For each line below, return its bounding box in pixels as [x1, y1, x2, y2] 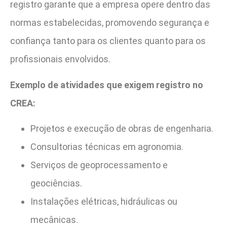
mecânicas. [30, 214, 78, 225]
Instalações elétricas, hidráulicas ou [30, 196, 177, 207]
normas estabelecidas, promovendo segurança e [10, 17, 209, 28]
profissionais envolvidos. [10, 54, 110, 65]
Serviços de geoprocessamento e [30, 159, 168, 170]
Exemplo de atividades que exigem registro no [10, 79, 203, 90]
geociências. [30, 177, 82, 188]
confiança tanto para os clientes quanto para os [10, 35, 206, 47]
